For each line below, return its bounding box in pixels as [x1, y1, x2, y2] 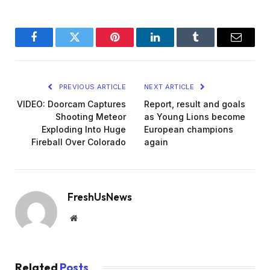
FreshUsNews [67, 190, 132, 204]
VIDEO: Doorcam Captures [17, 99, 126, 110]
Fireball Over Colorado [31, 137, 126, 148]
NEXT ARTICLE [144, 83, 196, 92]
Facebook [33, 40, 75, 52]
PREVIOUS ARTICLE [57, 83, 126, 92]
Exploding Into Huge [42, 124, 126, 135]
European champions [144, 124, 233, 135]
